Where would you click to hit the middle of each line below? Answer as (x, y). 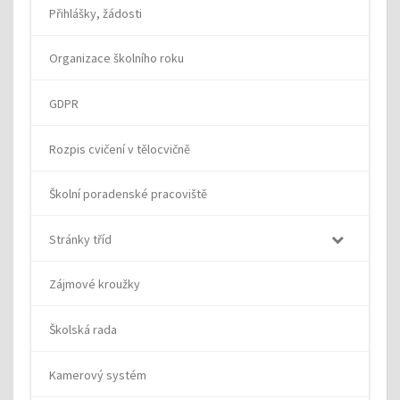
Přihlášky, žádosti (96, 13)
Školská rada (83, 330)
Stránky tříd (80, 239)
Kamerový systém (98, 375)
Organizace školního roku (117, 58)
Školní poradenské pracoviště (128, 194)
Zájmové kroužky (95, 284)
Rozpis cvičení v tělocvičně (120, 149)
